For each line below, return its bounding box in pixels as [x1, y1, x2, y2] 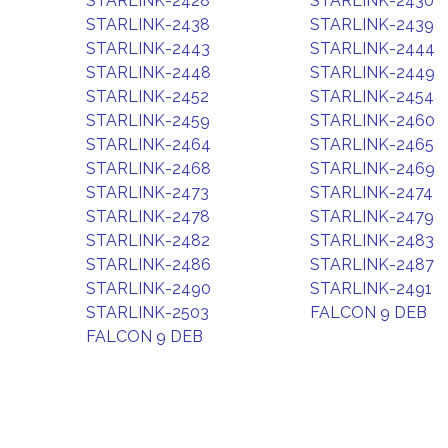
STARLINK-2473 [86, 183, 209, 202]
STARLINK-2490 [86, 279, 211, 298]
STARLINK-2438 [86, 15, 210, 34]
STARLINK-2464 [86, 135, 211, 154]
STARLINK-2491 [310, 279, 432, 298]
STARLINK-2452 [86, 87, 209, 106]
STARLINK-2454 [310, 87, 434, 106]
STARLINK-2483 [310, 231, 434, 250]
